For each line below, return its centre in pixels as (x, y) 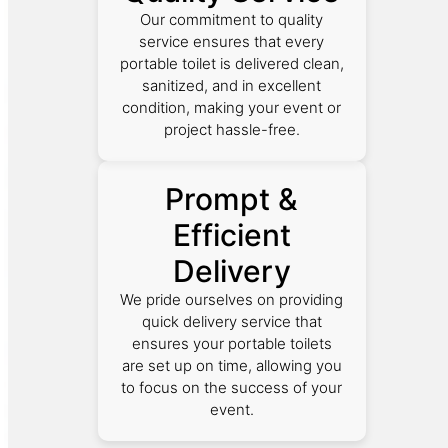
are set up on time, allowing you (231, 365)
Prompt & (232, 198)
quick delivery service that (231, 321)
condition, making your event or (232, 107)
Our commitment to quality (232, 19)
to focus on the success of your (232, 387)
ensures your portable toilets (231, 343)
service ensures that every (232, 41)
